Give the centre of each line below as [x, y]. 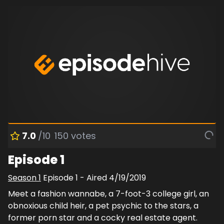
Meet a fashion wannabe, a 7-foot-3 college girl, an [108, 194]
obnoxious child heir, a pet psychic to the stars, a [103, 206]
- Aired [93, 178]
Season [23, 178]
